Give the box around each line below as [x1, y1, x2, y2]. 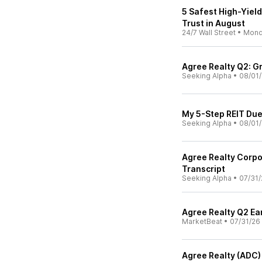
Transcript [182, 164, 225, 174]
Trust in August [182, 18, 245, 28]
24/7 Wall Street [182, 28, 236, 37]
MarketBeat [182, 217, 222, 226]
